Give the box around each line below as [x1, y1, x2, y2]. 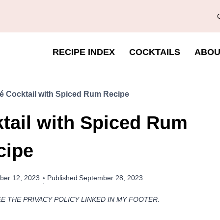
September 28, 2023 [79, 174, 143, 182]
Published [47, 174, 78, 182]
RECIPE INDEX [53, 47, 115, 57]
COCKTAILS [129, 47, 180, 57]
